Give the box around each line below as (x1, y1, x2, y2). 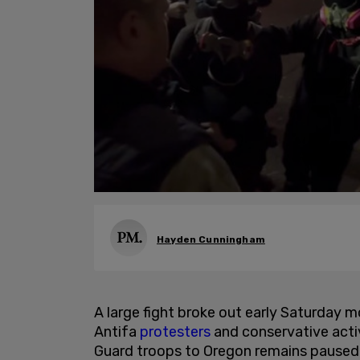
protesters (140, 323, 211, 341)
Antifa (94, 323, 140, 341)
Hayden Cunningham (157, 233, 265, 245)
